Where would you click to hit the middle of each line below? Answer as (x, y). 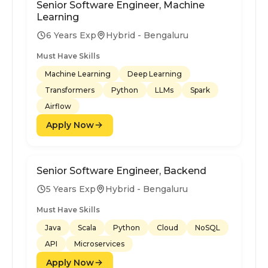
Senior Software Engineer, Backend (121, 170)
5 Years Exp (71, 189)
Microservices (99, 243)
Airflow (58, 106)
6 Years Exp (71, 35)
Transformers (70, 90)
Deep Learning (155, 74)
